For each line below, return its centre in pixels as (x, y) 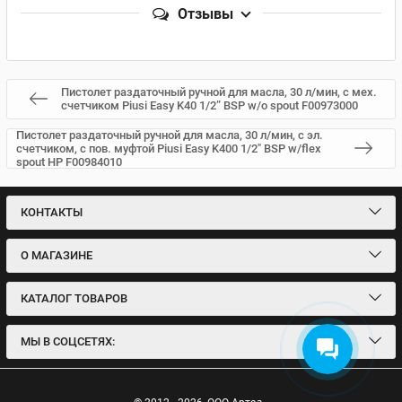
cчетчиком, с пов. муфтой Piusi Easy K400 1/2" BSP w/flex (169, 148)
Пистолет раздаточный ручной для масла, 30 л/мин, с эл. (170, 135)
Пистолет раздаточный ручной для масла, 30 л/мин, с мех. (219, 92)
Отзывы (205, 13)
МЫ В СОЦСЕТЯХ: (68, 341)
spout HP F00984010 (69, 162)
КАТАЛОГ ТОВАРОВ (74, 298)
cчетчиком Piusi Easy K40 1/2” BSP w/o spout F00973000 (210, 105)
